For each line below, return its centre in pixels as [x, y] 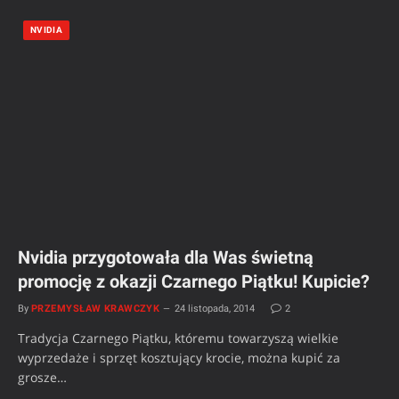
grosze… [42, 377]
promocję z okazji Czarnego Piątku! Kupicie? [194, 281]
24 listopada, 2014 [215, 308]
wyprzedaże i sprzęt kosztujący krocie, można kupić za [179, 357]
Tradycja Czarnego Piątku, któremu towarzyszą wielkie [178, 338]
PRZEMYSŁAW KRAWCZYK [96, 308]
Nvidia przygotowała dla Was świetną [166, 257]
